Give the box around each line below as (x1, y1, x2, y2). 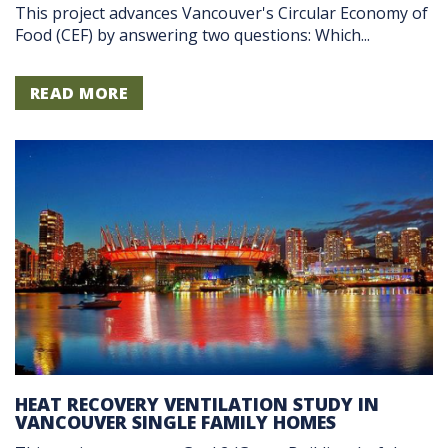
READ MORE (30, 81, 129, 104)
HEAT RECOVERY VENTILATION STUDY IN (15, 391, 379, 416)
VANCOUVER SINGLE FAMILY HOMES (15, 409, 336, 434)
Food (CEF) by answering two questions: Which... (15, 23, 370, 46)
